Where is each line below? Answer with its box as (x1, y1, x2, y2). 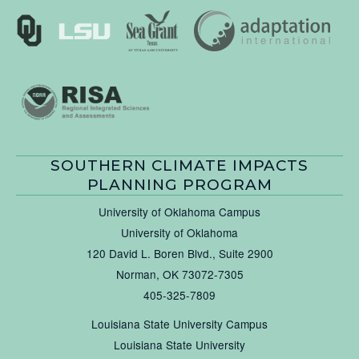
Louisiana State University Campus (91, 316, 268, 333)
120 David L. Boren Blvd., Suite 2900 (86, 245, 273, 262)
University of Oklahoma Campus (99, 204, 260, 220)
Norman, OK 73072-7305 (115, 266, 244, 283)
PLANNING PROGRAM (87, 175, 272, 195)
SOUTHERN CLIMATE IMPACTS (50, 156, 309, 175)
